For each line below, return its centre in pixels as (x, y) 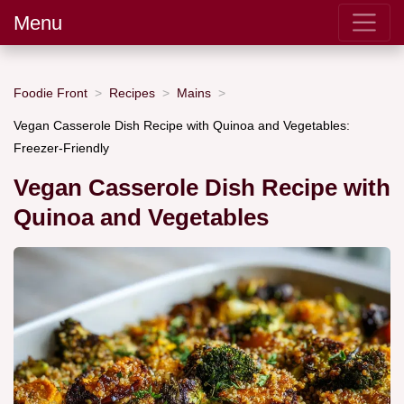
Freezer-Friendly (61, 147)
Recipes (132, 92)
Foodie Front (50, 92)
